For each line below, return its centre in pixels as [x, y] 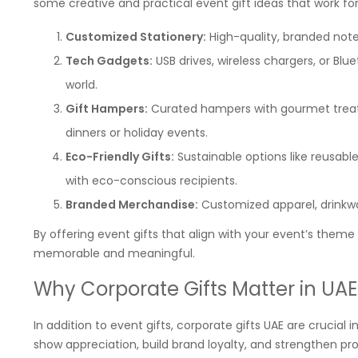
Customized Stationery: [136, 37]
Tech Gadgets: [109, 61]
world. [82, 85]
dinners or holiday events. [137, 133]
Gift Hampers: [107, 109]
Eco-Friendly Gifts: [120, 157]
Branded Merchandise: [132, 205]
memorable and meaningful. [114, 253]
